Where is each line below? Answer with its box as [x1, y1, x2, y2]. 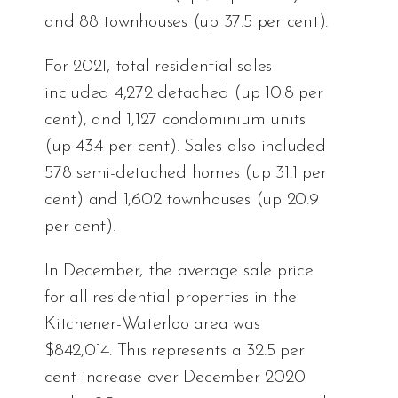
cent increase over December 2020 [44, 369, 306, 387]
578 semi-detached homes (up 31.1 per [44, 164, 327, 183]
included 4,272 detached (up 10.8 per [44, 84, 323, 103]
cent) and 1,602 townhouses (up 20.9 [44, 191, 319, 210]
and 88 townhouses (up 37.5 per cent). [44, 13, 329, 32]
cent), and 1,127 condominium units [44, 111, 306, 130]
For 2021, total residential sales [44, 58, 273, 76]
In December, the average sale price [44, 262, 314, 281]
